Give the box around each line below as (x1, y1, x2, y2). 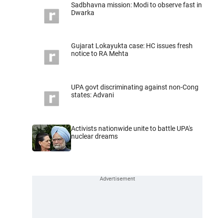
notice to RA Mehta (71, 50, 128, 58)
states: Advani (71, 91, 114, 99)
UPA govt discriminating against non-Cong (71, 83, 199, 91)
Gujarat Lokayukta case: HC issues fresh (71, 42, 193, 50)
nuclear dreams (71, 132, 118, 140)
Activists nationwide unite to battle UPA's (71, 124, 193, 132)
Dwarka (71, 8, 94, 17)
